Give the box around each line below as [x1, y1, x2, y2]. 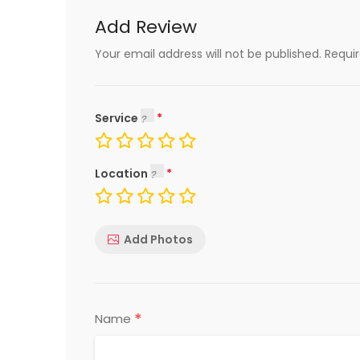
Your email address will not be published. [95, 46, 321, 62]
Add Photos [124, 231, 193, 247]
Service [95, 110, 141, 126]
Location [95, 166, 150, 182]
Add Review [95, 14, 197, 39]
